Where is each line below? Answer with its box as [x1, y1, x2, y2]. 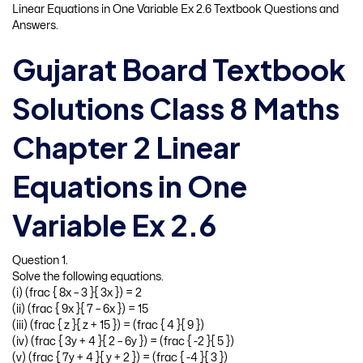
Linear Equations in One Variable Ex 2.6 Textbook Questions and [12, 4, 339, 15]
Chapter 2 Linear [12, 128, 241, 165]
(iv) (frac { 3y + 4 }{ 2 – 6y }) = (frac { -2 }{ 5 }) [12, 335, 234, 347]
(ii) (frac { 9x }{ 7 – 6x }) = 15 [12, 303, 148, 314]
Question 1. [12, 254, 68, 266]
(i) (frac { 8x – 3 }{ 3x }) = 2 [12, 287, 142, 298]
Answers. [12, 20, 58, 31]
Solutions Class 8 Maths [12, 89, 340, 126]
